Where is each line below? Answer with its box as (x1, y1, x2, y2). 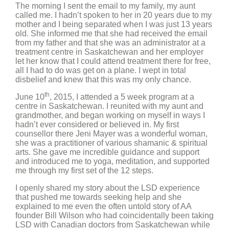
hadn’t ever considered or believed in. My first (15, 120, 179, 129)
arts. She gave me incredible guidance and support (15, 148, 199, 156)
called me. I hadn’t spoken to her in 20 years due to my (15, 11, 212, 19)
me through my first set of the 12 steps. (15, 166, 153, 175)
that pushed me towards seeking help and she (15, 193, 181, 201)
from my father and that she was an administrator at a (15, 38, 205, 47)
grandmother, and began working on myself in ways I (15, 111, 205, 120)
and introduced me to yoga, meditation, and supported (15, 157, 210, 166)
